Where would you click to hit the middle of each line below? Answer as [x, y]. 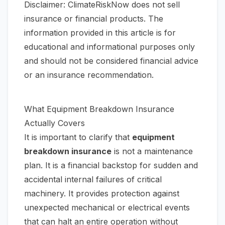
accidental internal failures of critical [93, 179]
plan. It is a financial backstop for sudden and [111, 165]
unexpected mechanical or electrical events [107, 207]
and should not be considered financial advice [111, 61]
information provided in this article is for [100, 33]
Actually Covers [54, 123]
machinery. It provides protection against [102, 193]
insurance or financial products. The [94, 19]
